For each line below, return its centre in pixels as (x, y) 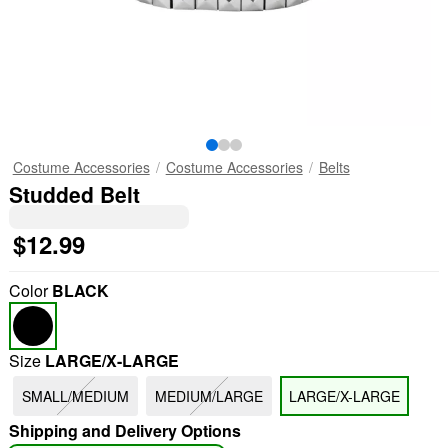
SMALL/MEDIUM (75, 396)
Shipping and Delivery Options (124, 430)
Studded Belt (74, 194)
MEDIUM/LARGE (208, 396)
